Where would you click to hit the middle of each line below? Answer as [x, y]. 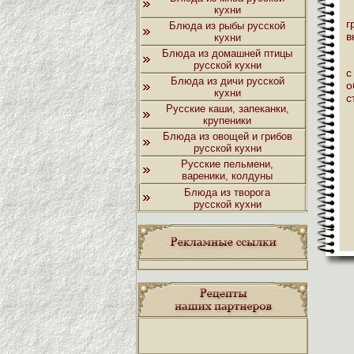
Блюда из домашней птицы [227, 53]
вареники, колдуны [227, 176]
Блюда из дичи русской [227, 81]
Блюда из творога [227, 192]
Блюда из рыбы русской [227, 26]
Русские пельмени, [227, 164]
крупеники [227, 121]
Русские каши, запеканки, [227, 109]
